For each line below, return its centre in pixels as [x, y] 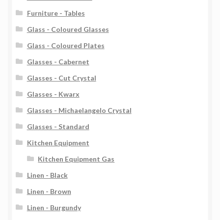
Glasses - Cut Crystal [61, 78]
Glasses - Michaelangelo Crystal [79, 110]
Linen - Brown [49, 192]
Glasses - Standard [58, 127]
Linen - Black [47, 175]
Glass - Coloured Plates [66, 46]
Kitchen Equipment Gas [76, 159]
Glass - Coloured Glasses [68, 29]
